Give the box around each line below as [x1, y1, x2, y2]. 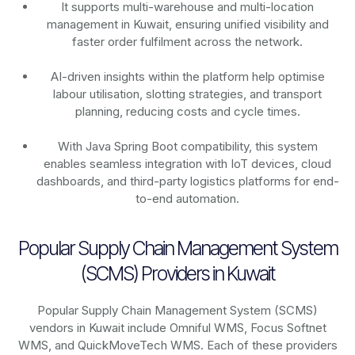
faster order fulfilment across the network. [72, 34, 303, 50]
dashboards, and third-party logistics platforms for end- [36, 174, 339, 189]
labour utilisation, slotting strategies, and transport [53, 86, 323, 102]
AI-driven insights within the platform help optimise [50, 69, 325, 85]
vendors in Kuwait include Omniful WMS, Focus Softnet [29, 320, 326, 336]
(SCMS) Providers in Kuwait [80, 261, 275, 286]
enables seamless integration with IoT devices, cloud [44, 156, 332, 172]
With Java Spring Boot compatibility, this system [57, 139, 318, 155]
